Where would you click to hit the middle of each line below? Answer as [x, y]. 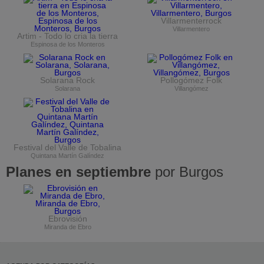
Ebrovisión [67, 219]
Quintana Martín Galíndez [68, 156]
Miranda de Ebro [67, 227]
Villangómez [191, 89]
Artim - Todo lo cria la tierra [68, 37]
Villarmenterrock [192, 21]
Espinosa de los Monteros [67, 44]
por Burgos [187, 172]
